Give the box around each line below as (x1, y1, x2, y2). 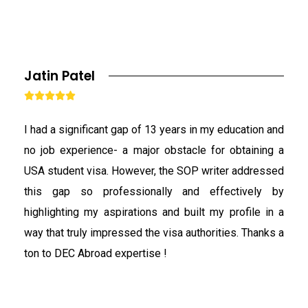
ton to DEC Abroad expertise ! (24, 246, 167, 260)
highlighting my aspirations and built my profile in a (24, 205, 284, 219)
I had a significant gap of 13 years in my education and (24, 122, 284, 136)
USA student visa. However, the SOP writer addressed (24, 164, 284, 177)
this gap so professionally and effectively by (24, 184, 284, 198)
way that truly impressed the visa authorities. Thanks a (24, 225, 284, 239)
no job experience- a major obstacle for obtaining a (24, 143, 284, 157)
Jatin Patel (24, 66, 95, 85)
